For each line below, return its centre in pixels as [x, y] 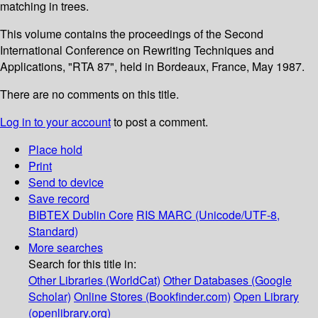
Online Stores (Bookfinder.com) [152, 297]
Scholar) [50, 297]
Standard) [53, 231]
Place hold [55, 150]
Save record [59, 199]
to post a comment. [159, 122]
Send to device [66, 182]
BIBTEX [49, 215]
